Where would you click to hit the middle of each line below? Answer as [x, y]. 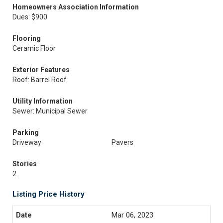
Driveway [27, 142]
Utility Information [43, 101]
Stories [25, 164]
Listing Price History [49, 194]
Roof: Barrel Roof [40, 80]
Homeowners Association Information [76, 7]
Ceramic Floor [34, 48]
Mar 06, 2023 [132, 215]
